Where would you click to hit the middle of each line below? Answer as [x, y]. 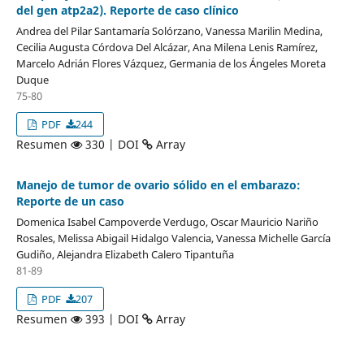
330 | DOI [112, 144]
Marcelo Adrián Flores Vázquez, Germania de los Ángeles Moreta [171, 63]
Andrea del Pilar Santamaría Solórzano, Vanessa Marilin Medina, [169, 30]
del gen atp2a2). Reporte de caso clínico [127, 10]
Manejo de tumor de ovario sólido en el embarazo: [158, 184]
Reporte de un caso [70, 201]
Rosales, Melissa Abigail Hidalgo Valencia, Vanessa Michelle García [173, 238]
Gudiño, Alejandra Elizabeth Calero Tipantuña [125, 254]
